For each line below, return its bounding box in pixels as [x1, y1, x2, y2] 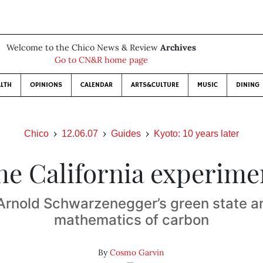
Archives [160, 42, 196, 53]
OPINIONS [29, 80, 62, 89]
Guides [111, 129, 141, 139]
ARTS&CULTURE [130, 80, 179, 89]
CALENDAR [80, 80, 113, 89]
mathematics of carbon [53, 211, 209, 228]
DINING [235, 80, 259, 89]
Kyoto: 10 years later [154, 129, 239, 139]
